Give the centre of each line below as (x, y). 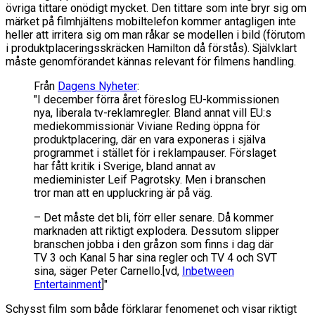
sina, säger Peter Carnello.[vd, (108, 271)
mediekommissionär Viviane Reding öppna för (147, 126)
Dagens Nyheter (97, 86)
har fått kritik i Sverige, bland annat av (125, 166)
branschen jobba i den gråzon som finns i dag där (154, 244)
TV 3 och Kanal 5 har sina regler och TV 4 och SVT (155, 257)
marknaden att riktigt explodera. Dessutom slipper (156, 231)
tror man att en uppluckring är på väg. (123, 193)
